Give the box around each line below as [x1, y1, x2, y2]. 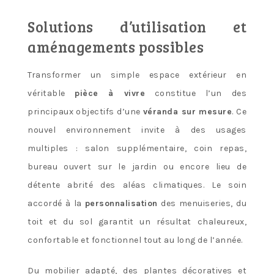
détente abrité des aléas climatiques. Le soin [28, 180, 246, 191]
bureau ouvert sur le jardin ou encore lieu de [28, 161, 246, 172]
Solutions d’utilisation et [28, 17, 246, 37]
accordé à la [28, 198, 85, 209]
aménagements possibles [28, 37, 204, 57]
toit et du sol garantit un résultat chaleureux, [28, 217, 246, 228]
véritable [28, 88, 75, 99]
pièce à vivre [75, 88, 146, 99]
